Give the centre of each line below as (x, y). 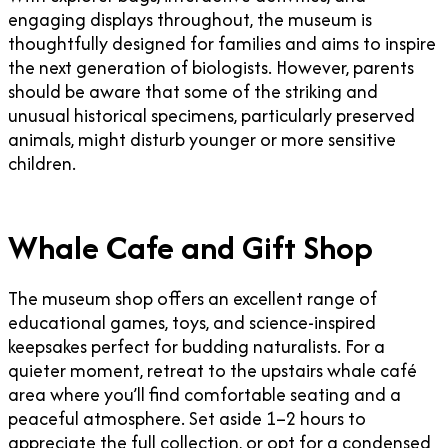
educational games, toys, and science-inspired (192, 323)
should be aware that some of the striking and (193, 92)
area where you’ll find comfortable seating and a (204, 395)
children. (44, 164)
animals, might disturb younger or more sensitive (202, 140)
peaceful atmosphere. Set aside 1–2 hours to (187, 419)
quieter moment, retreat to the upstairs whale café (212, 371)
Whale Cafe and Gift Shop (190, 248)
